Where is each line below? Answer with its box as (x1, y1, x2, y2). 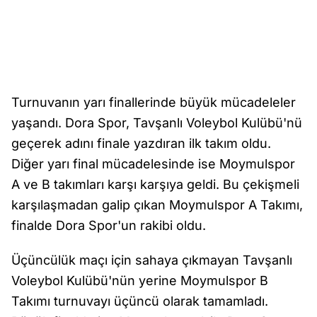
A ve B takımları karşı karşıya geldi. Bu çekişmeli (11, 177, 299, 192)
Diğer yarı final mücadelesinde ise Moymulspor (11, 156, 295, 171)
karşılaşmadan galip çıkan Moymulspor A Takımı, (11, 197, 303, 212)
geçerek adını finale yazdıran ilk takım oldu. (11, 136, 271, 151)
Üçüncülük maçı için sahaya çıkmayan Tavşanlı (11, 253, 292, 267)
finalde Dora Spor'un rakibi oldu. (11, 218, 206, 233)
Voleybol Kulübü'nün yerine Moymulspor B (11, 273, 268, 288)
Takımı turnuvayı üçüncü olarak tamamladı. (11, 294, 268, 309)
